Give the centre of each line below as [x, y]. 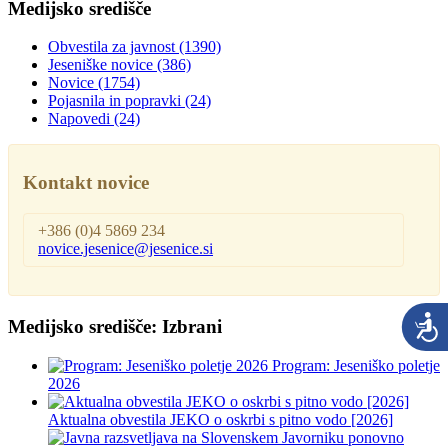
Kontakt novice [86, 183]
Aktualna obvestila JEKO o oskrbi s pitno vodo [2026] [220, 419]
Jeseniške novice [100, 65]
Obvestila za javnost [111, 47]
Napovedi [79, 119]
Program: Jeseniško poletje [356, 365]
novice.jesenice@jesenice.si [125, 248]
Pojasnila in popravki [114, 101]
